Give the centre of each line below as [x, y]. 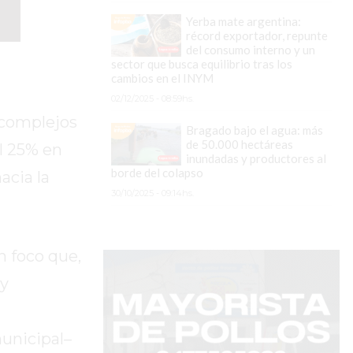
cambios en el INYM [162, 78]
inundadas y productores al [256, 159]
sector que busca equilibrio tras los [201, 64]
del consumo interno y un [250, 50]
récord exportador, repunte [256, 36]
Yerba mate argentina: [243, 22]
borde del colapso [157, 173]
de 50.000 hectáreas [239, 145]
